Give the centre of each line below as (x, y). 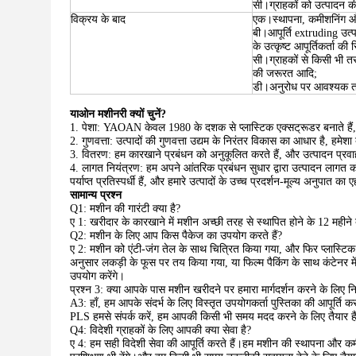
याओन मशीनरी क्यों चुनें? (118, 114)
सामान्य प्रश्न (96, 195)
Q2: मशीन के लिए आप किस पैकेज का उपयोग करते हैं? (176, 236)
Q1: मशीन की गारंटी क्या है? (125, 209)
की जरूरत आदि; (285, 74)
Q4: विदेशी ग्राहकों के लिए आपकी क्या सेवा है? (161, 330)
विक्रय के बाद (98, 19)
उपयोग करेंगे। (97, 276)
